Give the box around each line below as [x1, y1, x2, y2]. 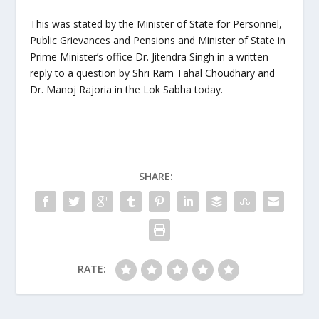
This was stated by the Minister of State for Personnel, [30, 17, 283, 31]
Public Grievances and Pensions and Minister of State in [30, 33, 286, 48]
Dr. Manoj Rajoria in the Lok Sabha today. [30, 83, 224, 97]
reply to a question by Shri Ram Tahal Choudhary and [30, 66, 276, 80]
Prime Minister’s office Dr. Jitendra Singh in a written [30, 50, 269, 64]
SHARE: [139, 169, 173, 184]
